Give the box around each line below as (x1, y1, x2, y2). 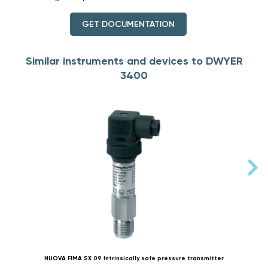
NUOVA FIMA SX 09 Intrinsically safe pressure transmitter (44, 254, 224, 262)
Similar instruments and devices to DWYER (25, 54, 243, 68)
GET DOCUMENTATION (81, 19, 175, 29)
